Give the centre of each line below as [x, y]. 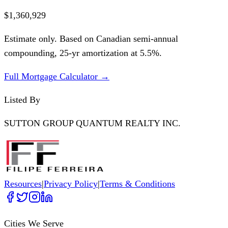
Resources [23, 183]
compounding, [32, 53]
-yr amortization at [104, 53]
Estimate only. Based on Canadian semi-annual [91, 38]
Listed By [22, 99]
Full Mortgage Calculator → [57, 76]
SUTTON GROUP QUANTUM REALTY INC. [92, 123]
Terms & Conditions [137, 183]
